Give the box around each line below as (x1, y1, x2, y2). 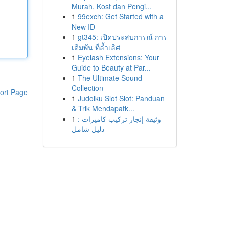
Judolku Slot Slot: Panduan (77, 93, 165, 103)
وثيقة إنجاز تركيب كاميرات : (77, 113, 161, 124)
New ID (71, 21, 95, 32)
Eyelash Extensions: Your (77, 52, 159, 62)
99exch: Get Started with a (77, 11, 164, 21)
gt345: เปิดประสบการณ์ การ (77, 32, 167, 42)
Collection (71, 83, 103, 93)
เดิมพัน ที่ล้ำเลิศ (71, 42, 120, 52)
